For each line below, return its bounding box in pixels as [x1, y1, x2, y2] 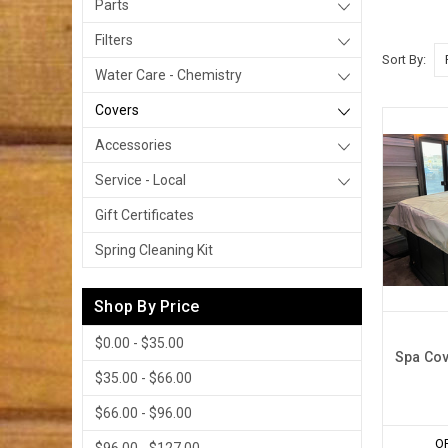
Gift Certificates [95, 207, 194, 223]
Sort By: [382, 51, 427, 67]
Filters [95, 32, 133, 48]
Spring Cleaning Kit [95, 242, 213, 258]
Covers [95, 102, 139, 118]
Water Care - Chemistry [95, 67, 242, 83]
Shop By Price [94, 297, 200, 316]
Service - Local [95, 172, 186, 188]
